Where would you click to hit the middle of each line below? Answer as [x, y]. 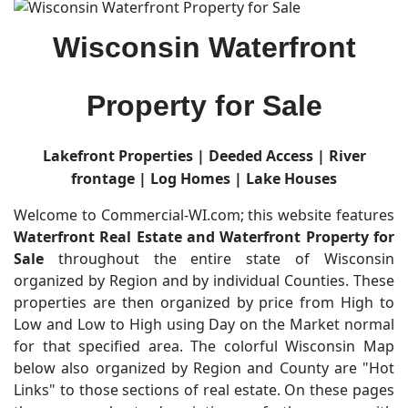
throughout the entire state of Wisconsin [219, 259]
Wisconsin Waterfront [204, 47]
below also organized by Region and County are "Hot [204, 368]
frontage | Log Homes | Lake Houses [204, 178]
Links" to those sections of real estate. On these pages [204, 390]
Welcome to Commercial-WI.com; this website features [204, 215]
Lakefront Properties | [125, 156]
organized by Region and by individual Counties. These [204, 280]
